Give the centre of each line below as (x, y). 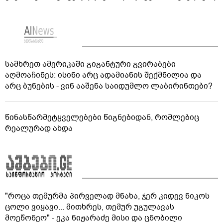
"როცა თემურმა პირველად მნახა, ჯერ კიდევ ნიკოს (107, 196)
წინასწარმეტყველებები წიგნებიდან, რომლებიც (102, 118)
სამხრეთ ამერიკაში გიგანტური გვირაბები (90, 64)
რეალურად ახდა (39, 129)
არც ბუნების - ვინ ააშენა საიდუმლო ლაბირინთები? (109, 86)
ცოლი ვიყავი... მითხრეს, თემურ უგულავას (90, 207)
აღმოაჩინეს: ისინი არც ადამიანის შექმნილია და (103, 75)
